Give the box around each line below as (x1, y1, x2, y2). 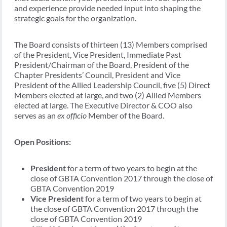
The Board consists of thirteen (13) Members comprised (14, 39, 207, 49)
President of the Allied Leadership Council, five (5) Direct (14, 80, 210, 90)
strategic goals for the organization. (14, 13, 136, 23)
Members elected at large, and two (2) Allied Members (14, 90, 201, 100)
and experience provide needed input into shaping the (14, 3, 201, 13)
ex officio (57, 110, 87, 120)
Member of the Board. (87, 110, 164, 120)
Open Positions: (14, 136, 71, 146)
